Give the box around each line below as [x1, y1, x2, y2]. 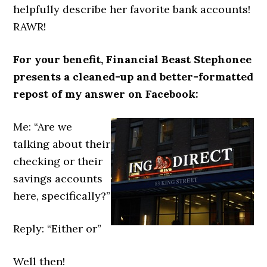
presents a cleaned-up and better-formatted [13, 70, 254, 83]
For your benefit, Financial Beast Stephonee [13, 52, 252, 66]
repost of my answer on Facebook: [13, 87, 199, 101]
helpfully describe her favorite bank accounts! [13, 2, 251, 16]
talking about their [13, 137, 111, 151]
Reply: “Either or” [13, 222, 102, 235]
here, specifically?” [13, 189, 111, 203]
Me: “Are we [13, 120, 73, 133]
